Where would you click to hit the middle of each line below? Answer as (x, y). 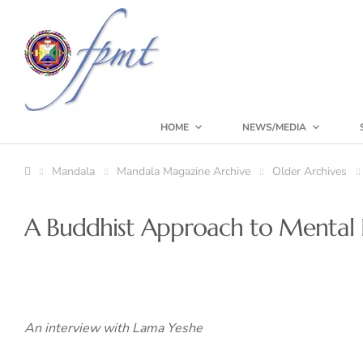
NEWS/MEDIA (274, 127)
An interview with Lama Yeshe (113, 328)
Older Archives (310, 171)
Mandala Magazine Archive (184, 171)
